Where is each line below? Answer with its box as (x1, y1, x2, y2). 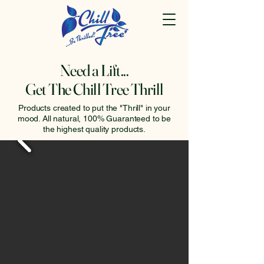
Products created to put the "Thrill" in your (18, 103, 170, 113)
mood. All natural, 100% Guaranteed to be (17, 114, 171, 123)
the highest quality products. (43, 124, 146, 134)
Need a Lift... (60, 61, 129, 80)
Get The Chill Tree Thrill (25, 80, 163, 99)
